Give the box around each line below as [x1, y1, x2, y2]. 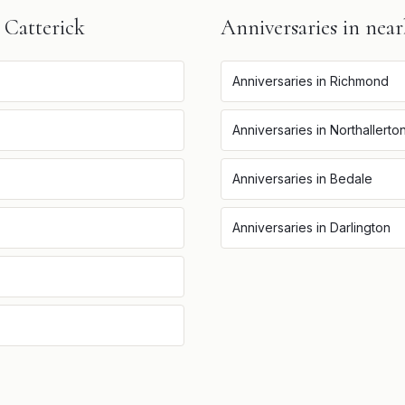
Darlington [330, 220, 391, 235]
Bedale [330, 171, 372, 186]
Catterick [5, 14, 85, 41]
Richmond [330, 73, 389, 89]
